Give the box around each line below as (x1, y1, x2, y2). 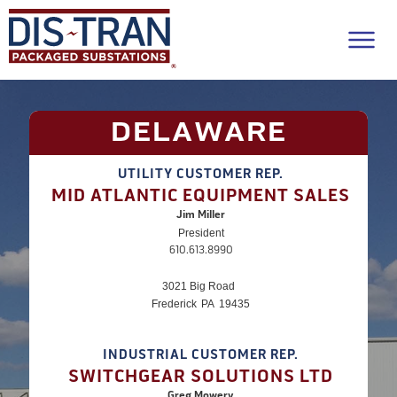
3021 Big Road (162, 280, 235, 292)
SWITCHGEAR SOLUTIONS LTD (68, 365, 333, 388)
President (177, 227, 224, 239)
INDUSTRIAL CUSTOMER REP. (103, 346, 299, 363)
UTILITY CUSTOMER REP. (118, 166, 284, 183)
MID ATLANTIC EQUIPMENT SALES (51, 184, 350, 207)
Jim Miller (176, 208, 225, 222)
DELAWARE (110, 116, 287, 150)
